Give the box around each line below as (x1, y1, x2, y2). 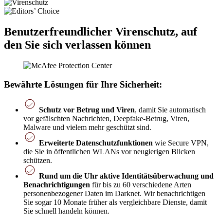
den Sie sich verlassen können (4, 38, 151, 51)
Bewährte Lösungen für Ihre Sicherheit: (4, 79, 162, 90)
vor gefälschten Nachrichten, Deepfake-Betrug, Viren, (23, 114, 189, 123)
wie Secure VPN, (153, 139, 209, 147)
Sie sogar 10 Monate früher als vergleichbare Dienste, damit (23, 198, 207, 207)
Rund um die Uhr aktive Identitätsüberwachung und (39, 172, 214, 181)
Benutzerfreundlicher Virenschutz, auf (4, 25, 197, 38)
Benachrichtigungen (23, 181, 90, 189)
